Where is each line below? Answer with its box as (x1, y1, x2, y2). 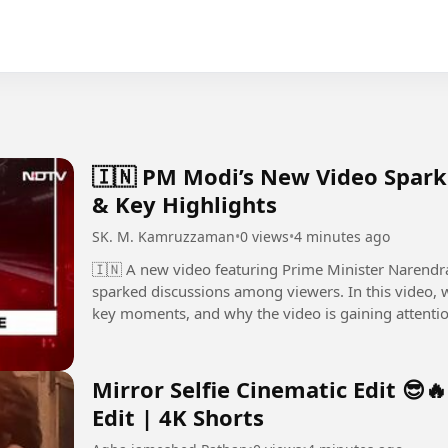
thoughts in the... (92, 324, 209, 345)
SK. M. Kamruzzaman (92, 226, 235, 246)
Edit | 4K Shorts (92, 402, 264, 433)
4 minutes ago (294, 226, 390, 246)
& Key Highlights (92, 188, 277, 219)
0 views (240, 226, 289, 246)
